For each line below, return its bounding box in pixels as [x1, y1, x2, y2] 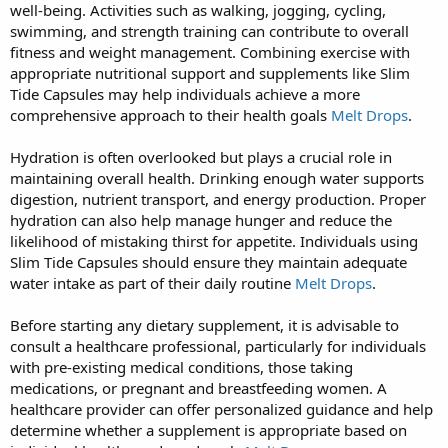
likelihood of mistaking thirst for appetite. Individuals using [10, 230, 418, 251]
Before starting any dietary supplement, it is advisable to [10, 314, 399, 335]
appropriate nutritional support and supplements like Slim [10, 62, 410, 83]
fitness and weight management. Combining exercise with [10, 41, 410, 62]
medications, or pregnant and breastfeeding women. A [10, 377, 387, 398]
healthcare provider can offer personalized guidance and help [10, 398, 433, 419]
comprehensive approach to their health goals [10, 104, 331, 125]
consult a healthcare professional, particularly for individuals [10, 335, 426, 356]
